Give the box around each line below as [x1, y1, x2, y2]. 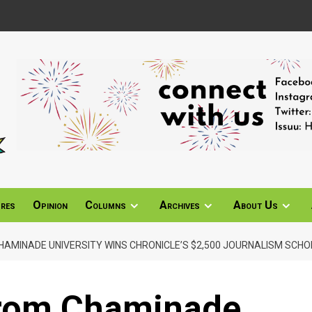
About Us [233, 198, 278, 212]
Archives [159, 198, 200, 212]
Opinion [33, 198, 68, 212]
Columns [85, 198, 126, 212]
